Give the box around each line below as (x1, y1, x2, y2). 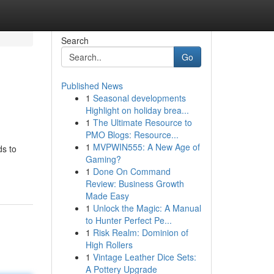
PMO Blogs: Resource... (85, 128, 179, 141)
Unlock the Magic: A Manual (92, 202, 201, 214)
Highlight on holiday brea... (85, 104, 189, 116)
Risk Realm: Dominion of (92, 226, 188, 239)
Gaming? (85, 153, 121, 165)
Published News (61, 80, 123, 92)
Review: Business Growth (85, 177, 184, 190)
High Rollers (85, 239, 133, 251)
